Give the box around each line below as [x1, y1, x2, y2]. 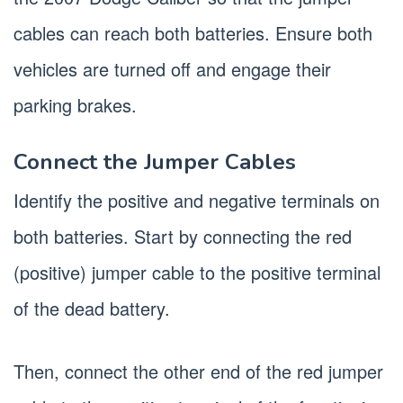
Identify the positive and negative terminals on [13, 187, 380, 214]
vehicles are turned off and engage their [13, 56, 331, 83]
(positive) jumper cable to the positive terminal [13, 259, 381, 286]
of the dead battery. [13, 295, 170, 322]
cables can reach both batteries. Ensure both [13, 20, 372, 47]
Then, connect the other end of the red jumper [13, 358, 383, 385]
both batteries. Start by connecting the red [13, 223, 352, 250]
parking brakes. [13, 92, 137, 119]
